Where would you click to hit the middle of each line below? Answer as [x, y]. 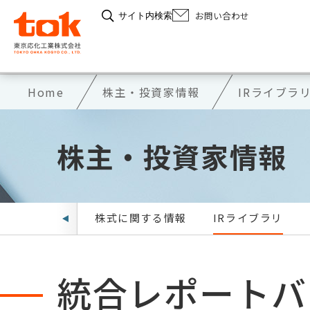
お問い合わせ [222, 15]
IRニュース [40, 218]
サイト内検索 [145, 16]
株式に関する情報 [141, 218]
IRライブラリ [248, 218]
